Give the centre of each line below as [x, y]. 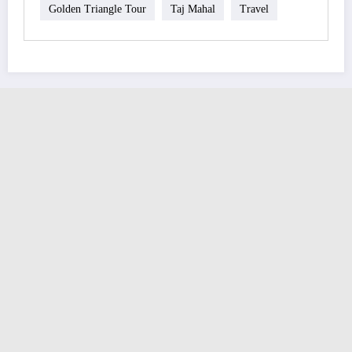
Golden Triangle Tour [97, 9]
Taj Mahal [193, 9]
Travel [254, 9]
